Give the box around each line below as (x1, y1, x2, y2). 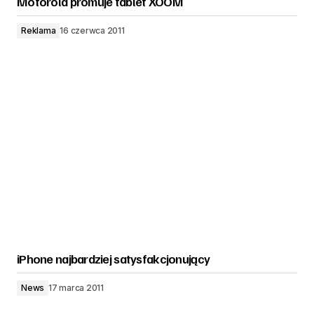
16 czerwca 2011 (60, 25, 125, 36)
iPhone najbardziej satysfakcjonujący (17, 251, 210, 266)
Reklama (21, 25, 56, 36)
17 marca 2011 (48, 282, 104, 293)
